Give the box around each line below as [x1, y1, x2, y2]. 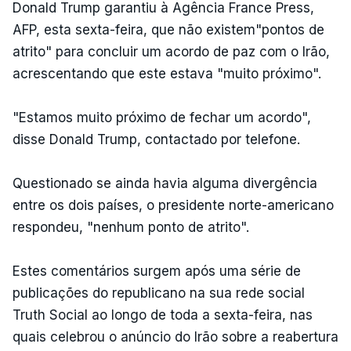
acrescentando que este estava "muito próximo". [13, 66, 321, 81]
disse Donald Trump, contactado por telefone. [13, 132, 304, 147]
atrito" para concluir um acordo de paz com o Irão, [13, 44, 330, 60]
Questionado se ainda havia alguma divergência [13, 175, 317, 191]
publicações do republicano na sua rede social [13, 285, 305, 301]
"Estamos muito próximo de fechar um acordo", [13, 110, 311, 125]
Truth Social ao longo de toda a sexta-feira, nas [13, 307, 313, 323]
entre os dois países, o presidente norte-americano [13, 197, 334, 213]
